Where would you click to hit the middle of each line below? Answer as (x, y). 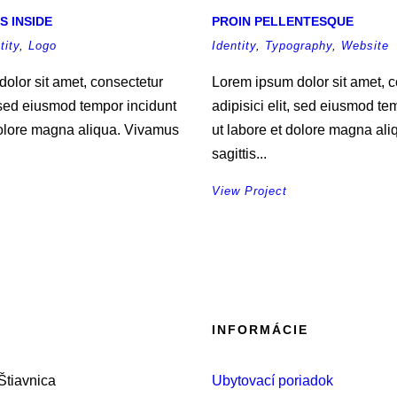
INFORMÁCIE (260, 330)
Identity (234, 46)
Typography (299, 46)
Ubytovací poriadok (272, 381)
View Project (249, 191)
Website (365, 46)
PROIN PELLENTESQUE (283, 21)
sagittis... (239, 154)
